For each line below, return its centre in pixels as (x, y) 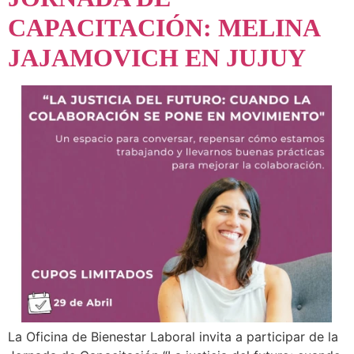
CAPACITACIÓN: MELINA (164, 28)
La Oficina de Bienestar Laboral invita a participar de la (173, 336)
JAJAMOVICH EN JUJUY (157, 58)
